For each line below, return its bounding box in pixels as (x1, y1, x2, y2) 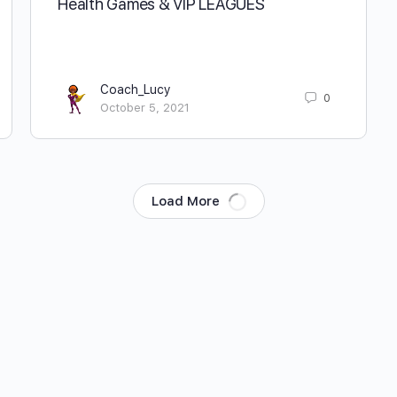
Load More (151, 192, 220, 209)
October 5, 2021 (100, 100, 190, 114)
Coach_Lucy (100, 82, 171, 97)
